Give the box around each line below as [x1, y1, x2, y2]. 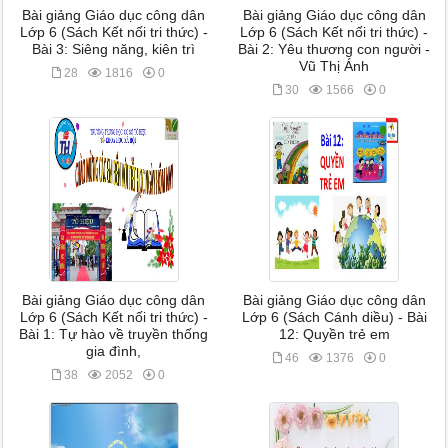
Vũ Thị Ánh [299, 59, 370, 74]
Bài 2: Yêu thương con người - [238, 42, 431, 57]
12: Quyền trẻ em [278, 327, 390, 342]
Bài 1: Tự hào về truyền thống [19, 327, 209, 342]
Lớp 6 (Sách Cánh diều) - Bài [241, 310, 427, 325]
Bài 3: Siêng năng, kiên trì [32, 42, 196, 57]
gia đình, [86, 344, 142, 359]
